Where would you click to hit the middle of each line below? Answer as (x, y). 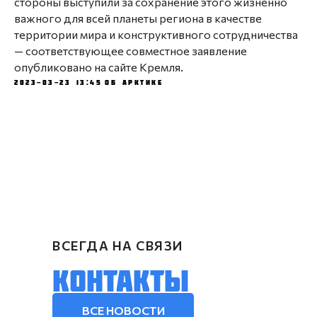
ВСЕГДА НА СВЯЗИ (118, 246)
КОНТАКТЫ (121, 280)
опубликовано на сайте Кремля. (99, 67)
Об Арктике (134, 82)
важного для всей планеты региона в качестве (138, 18)
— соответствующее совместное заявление (131, 51)
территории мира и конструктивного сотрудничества (156, 34)
